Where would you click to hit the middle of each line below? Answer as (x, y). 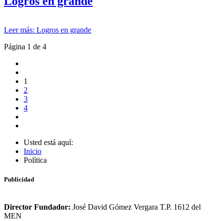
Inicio (33, 151)
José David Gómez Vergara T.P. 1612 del (136, 207)
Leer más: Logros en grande (48, 30)
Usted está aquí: (50, 143)
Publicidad (19, 180)
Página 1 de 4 (25, 47)
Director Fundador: (37, 207)
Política (35, 160)
